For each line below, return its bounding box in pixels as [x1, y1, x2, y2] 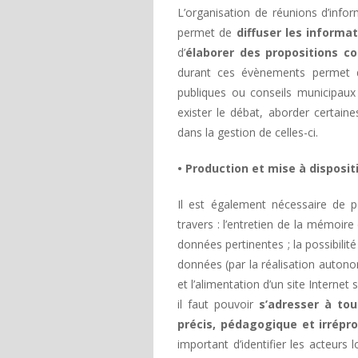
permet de [177, 25, 237, 40]
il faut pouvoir [177, 296, 259, 312]
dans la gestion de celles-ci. [177, 125, 318, 140]
